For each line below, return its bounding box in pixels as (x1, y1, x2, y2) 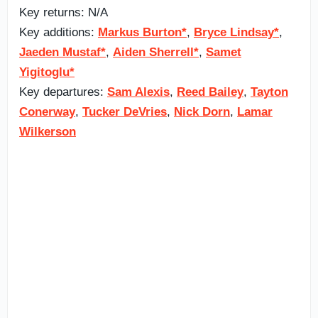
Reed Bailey (177, 84, 243, 99)
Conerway (19, 104, 75, 119)
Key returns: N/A (19, 5, 108, 19)
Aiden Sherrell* (113, 45, 199, 59)
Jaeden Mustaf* (19, 45, 106, 59)
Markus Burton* (98, 25, 187, 39)
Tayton (251, 84, 288, 99)
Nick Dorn (174, 104, 230, 119)
